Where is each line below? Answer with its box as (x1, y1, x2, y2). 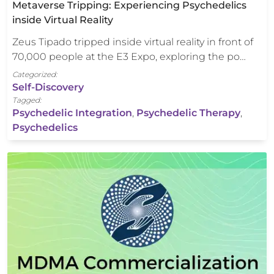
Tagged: (12, 95, 41, 105)
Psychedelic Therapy (136, 107, 240, 119)
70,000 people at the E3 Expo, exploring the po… (12, 51, 246, 63)
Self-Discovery (12, 81, 84, 94)
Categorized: (12, 70, 57, 80)
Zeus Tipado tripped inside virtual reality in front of (12, 36, 253, 48)
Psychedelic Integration (12, 107, 132, 119)
